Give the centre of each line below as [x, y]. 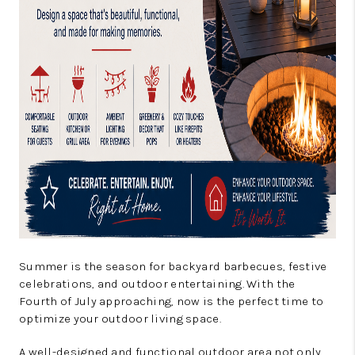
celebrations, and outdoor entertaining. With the [157, 284]
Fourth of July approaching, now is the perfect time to [172, 301]
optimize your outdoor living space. [120, 319]
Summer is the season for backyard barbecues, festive [173, 266]
